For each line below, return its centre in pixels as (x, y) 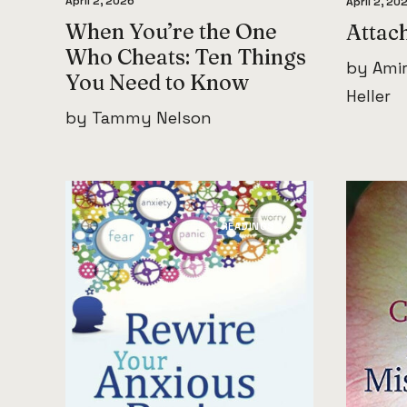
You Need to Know (157, 83)
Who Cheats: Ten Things (186, 57)
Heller (368, 95)
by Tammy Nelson (139, 118)
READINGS (248, 226)
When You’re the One (171, 32)
